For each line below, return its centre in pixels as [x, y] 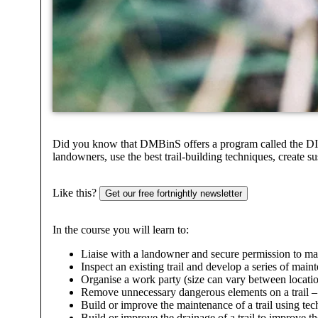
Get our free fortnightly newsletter [174, 194]
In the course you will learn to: [121, 230]
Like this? [75, 193]
